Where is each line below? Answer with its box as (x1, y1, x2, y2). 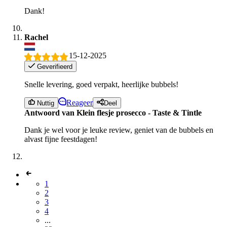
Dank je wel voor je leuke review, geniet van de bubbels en (24, 126, 213, 135)
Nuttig (35, 99, 55, 107)
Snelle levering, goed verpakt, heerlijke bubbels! (24, 80, 178, 89)
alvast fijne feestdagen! (24, 135, 97, 144)
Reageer (66, 98, 93, 107)
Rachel (24, 33, 48, 42)
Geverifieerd (35, 62, 73, 70)
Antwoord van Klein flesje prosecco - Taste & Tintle (24, 108, 202, 118)
